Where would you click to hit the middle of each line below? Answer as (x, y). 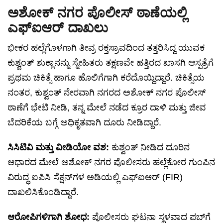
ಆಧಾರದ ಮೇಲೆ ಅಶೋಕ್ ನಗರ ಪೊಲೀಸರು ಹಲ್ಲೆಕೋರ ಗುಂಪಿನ (111, 163)
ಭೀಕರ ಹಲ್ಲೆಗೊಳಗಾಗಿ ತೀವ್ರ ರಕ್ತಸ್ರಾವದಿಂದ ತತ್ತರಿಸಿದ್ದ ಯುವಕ (106, 48)
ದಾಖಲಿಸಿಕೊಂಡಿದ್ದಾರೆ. (43, 192)
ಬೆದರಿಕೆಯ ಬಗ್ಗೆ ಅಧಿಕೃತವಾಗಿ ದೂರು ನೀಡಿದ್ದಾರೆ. (84, 123)
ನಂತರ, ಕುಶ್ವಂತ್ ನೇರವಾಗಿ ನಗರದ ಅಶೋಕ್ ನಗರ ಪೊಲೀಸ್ (107, 93)
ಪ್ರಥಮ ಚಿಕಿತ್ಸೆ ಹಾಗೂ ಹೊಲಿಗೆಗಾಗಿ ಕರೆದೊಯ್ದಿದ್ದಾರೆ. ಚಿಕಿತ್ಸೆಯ (106, 78)
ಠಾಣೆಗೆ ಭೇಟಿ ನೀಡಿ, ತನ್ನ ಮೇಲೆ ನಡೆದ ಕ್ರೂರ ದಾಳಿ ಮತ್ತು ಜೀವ (107, 108)
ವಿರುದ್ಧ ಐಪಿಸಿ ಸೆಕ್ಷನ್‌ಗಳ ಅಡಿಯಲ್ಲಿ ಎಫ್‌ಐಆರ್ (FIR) (95, 177)
